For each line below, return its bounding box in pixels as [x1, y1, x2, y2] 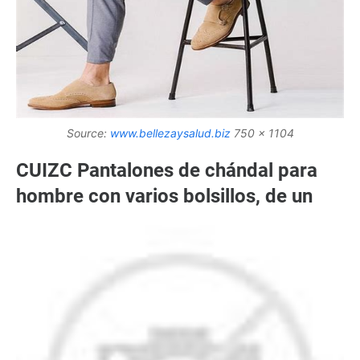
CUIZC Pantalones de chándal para [16, 158, 317, 182]
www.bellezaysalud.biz [109, 125, 231, 140]
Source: [66, 125, 110, 140]
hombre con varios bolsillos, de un [16, 184, 313, 207]
